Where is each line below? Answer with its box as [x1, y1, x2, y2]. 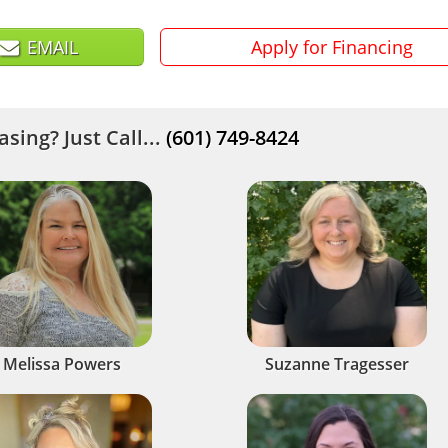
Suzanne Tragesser [264, 353, 409, 375]
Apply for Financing [250, 35, 413, 59]
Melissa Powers [2, 353, 121, 375]
